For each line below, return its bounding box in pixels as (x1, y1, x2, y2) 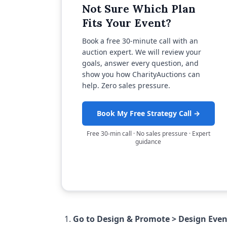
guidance (135, 137, 161, 146)
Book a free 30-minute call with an (82, 35, 198, 46)
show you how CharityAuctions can (82, 69, 200, 79)
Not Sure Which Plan (82, 2, 196, 16)
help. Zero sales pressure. (82, 80, 170, 90)
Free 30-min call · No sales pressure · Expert (86, 129, 210, 138)
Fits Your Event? (82, 16, 171, 30)
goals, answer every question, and (82, 58, 199, 68)
